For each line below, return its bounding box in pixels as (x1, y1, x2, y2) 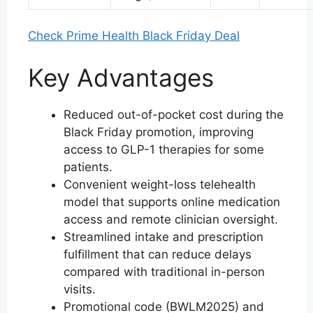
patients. (64, 159, 112, 174)
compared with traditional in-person (64, 264, 265, 279)
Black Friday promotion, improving (64, 124, 254, 139)
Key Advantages (28, 62, 214, 92)
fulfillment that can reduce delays (64, 247, 252, 261)
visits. (64, 282, 96, 296)
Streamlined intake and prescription (64, 229, 263, 244)
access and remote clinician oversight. (64, 212, 278, 226)
